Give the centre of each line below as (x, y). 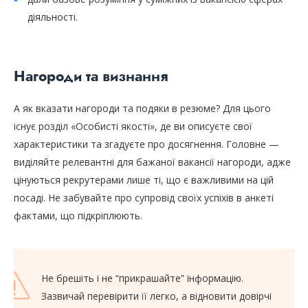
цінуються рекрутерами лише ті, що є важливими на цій (144, 180)
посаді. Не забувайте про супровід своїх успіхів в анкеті (144, 198)
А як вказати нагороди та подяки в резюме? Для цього (142, 109)
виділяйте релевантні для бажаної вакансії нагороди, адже (152, 162)
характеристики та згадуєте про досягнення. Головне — (146, 144)
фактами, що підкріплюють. (78, 216)
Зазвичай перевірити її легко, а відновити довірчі (156, 296)
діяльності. (53, 17)
